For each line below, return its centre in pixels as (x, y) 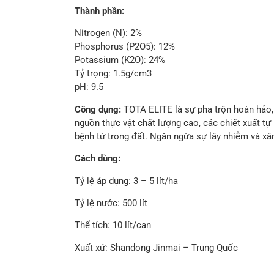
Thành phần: (99, 11)
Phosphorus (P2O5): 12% (125, 47)
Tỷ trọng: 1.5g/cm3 (113, 74)
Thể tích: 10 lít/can (113, 225)
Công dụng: (99, 109)
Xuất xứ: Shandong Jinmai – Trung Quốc (156, 247)
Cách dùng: (99, 159)
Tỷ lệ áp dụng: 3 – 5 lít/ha (126, 181)
